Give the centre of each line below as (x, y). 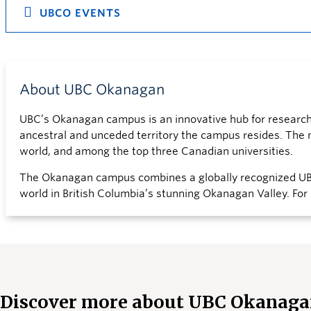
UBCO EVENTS (80, 13)
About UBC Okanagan (92, 90)
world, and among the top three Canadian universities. (156, 151)
